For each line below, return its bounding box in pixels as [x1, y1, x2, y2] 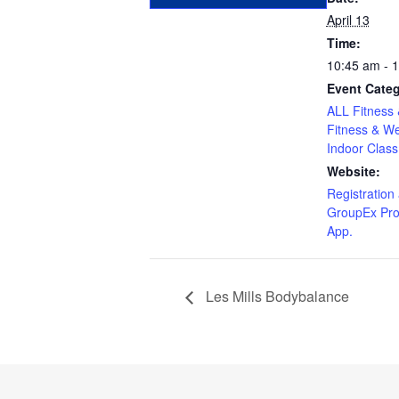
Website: [326, 162, 380, 180]
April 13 [326, 11, 370, 28]
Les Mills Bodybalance [202, 285, 349, 306]
